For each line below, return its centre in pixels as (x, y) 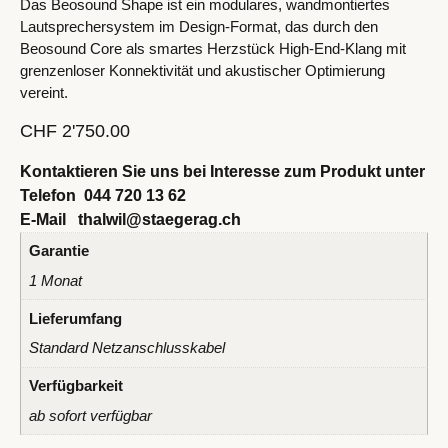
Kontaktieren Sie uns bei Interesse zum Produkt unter (222, 171)
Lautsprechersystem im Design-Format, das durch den (199, 26)
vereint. (44, 92)
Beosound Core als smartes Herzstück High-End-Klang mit (213, 48)
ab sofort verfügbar (90, 415)
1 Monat (55, 280)
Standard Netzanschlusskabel (126, 348)
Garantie (58, 251)
